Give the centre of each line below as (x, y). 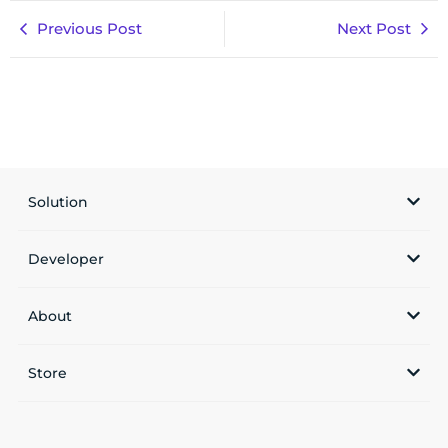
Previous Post (89, 28)
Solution (57, 201)
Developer (65, 258)
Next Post (374, 28)
